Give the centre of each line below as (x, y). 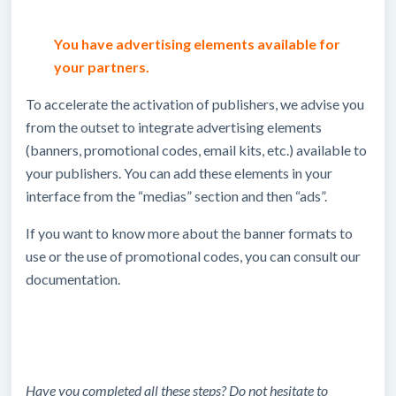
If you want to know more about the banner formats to (189, 233)
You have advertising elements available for (197, 44)
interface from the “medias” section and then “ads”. (176, 196)
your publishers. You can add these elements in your (179, 173)
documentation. (73, 279)
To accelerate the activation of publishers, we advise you (195, 104)
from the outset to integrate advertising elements (174, 127)
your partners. (102, 67)
